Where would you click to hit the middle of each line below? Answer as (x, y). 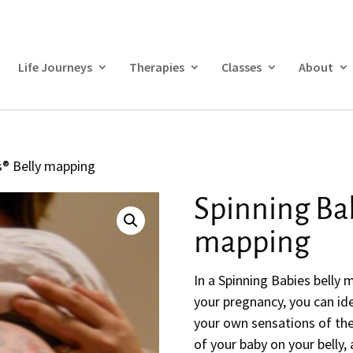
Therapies (156, 67)
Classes (241, 67)
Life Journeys (55, 67)
